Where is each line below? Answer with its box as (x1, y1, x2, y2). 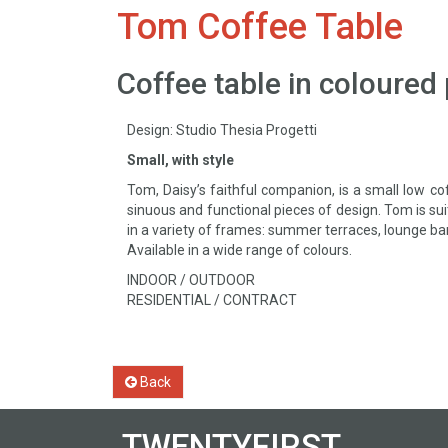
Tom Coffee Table (117, 6, 403, 49)
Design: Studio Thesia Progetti (127, 122, 317, 139)
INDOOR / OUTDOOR (127, 272, 255, 289)
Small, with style (127, 152, 234, 169)
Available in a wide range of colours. (127, 242, 352, 259)
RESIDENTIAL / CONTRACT (127, 292, 297, 309)
